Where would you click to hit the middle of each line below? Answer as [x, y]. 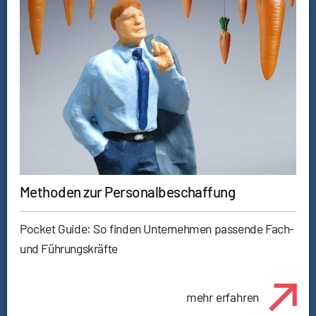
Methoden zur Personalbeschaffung [128, 191]
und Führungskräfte [69, 248]
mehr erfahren [223, 297]
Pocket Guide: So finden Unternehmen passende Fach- [157, 228]
